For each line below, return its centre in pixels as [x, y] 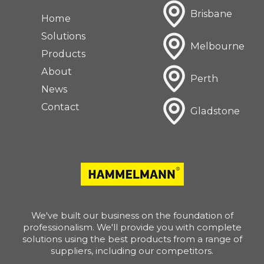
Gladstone [215, 111]
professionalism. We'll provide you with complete [132, 227]
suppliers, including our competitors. [132, 251]
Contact [60, 106]
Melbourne [217, 46]
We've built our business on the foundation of [132, 215]
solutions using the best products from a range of [132, 239]
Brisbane [211, 14]
